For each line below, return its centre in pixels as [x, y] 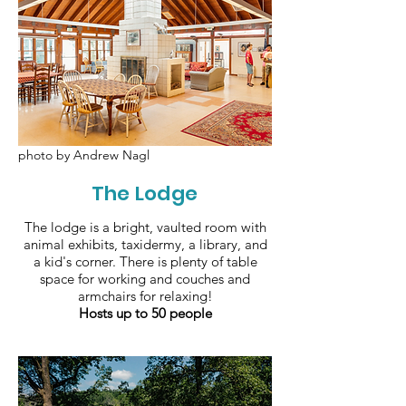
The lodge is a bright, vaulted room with [145, 227]
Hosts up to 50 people [145, 313]
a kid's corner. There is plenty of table [145, 261]
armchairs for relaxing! [145, 296]
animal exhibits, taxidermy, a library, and [145, 244]
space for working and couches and [145, 279]
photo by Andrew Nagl [84, 155]
